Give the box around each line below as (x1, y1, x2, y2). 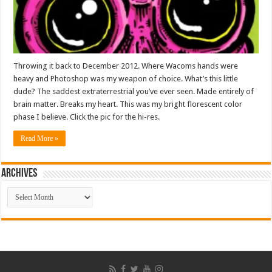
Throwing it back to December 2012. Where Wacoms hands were (13, 61, 239, 70)
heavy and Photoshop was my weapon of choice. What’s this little (13, 73, 239, 83)
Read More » (21, 134, 59, 143)
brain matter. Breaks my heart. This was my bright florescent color (13, 99, 243, 109)
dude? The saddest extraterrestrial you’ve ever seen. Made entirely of (13, 86, 254, 96)
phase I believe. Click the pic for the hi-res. (13, 112, 160, 121)
